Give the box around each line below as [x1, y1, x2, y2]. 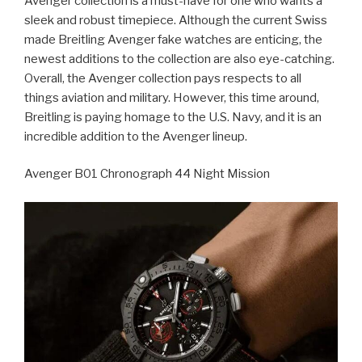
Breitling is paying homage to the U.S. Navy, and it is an [24, 109, 322, 124]
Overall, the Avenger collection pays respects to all [24, 70, 301, 86]
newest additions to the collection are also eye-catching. [24, 51, 335, 66]
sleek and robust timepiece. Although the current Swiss [24, 12, 327, 27]
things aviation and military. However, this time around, [24, 90, 319, 105]
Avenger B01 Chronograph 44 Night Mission [24, 166, 270, 182]
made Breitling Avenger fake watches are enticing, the [24, 32, 322, 47]
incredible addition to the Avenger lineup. [24, 128, 247, 144]
